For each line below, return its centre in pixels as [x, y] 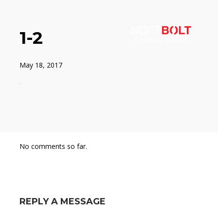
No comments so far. [53, 146]
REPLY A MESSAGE [63, 202]
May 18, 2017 [41, 65]
